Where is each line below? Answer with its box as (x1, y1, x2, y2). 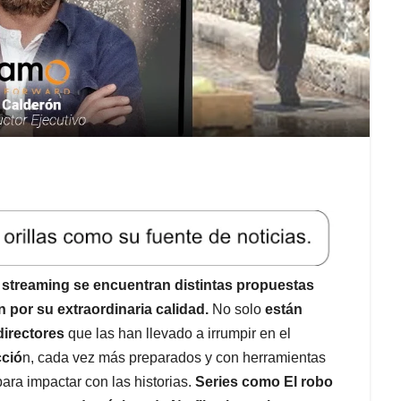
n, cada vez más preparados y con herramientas (22, 350, 326, 366)
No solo (212, 302, 261, 318)
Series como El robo (195, 374, 333, 390)
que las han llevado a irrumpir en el (64, 326, 291, 342)
